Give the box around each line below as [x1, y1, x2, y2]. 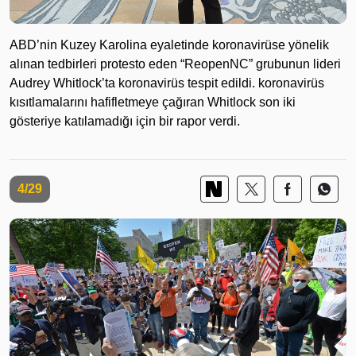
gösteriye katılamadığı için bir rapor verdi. [10, 114, 240, 128]
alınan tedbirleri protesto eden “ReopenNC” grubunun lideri [10, 56, 341, 71]
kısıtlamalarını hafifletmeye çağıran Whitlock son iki [10, 95, 296, 109]
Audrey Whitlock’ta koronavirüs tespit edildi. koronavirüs [10, 75, 324, 90]
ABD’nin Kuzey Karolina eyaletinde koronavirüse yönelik [10, 37, 329, 52]
